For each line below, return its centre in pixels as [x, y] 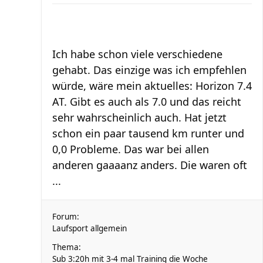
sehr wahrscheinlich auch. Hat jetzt [139, 117]
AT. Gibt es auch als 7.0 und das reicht [147, 102]
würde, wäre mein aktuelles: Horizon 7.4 [152, 86]
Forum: [66, 217]
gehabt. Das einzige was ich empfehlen [149, 70]
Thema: [67, 247]
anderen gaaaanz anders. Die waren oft [150, 165]
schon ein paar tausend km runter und [148, 133]
